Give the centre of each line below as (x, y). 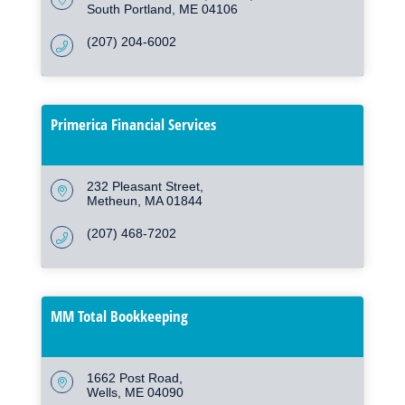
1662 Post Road (133, 378)
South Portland (129, 9)
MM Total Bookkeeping (119, 316)
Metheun (112, 201)
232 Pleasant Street (143, 187)
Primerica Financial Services (133, 125)
